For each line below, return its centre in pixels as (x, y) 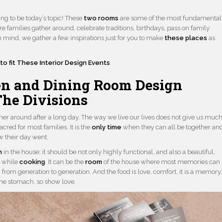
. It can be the (65, 162)
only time (107, 127)
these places (186, 38)
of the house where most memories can (161, 162)
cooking (32, 162)
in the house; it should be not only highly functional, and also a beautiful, (109, 152)
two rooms (101, 18)
